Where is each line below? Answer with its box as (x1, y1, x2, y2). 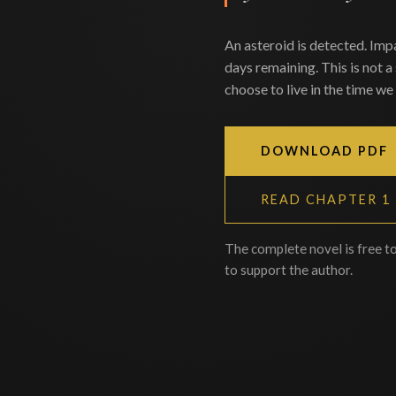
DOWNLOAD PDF (261, 142, 388, 158)
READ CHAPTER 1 (261, 191, 391, 207)
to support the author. (225, 261, 353, 278)
